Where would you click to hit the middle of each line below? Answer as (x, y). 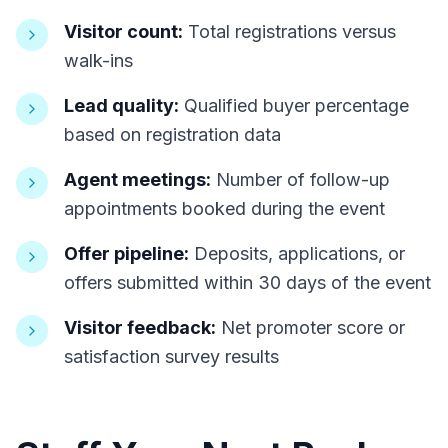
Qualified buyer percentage (294, 105)
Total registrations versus (289, 31)
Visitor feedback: (140, 327)
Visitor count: (123, 31)
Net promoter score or (310, 327)
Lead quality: (121, 105)
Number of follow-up (300, 179)
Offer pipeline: (126, 253)
